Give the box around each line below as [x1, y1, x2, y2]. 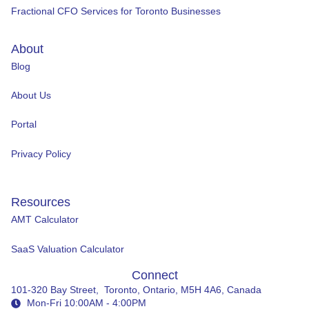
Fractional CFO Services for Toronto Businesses [11, 6, 221, 17]
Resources [11, 195, 70, 210]
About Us [11, 90, 51, 101]
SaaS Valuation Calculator [11, 243, 124, 255]
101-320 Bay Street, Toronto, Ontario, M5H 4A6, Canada [11, 284, 261, 295]
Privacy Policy [11, 148, 71, 159]
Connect [131, 268, 178, 282]
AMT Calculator [11, 214, 79, 226]
